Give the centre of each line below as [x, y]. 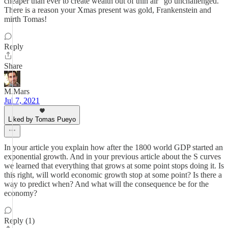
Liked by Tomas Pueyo [42, 119]
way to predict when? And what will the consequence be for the [106, 184]
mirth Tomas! [25, 19]
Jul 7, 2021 [22, 101]
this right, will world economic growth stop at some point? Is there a [113, 175]
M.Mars [17, 91]
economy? [21, 193]
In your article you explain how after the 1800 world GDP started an [113, 147]
